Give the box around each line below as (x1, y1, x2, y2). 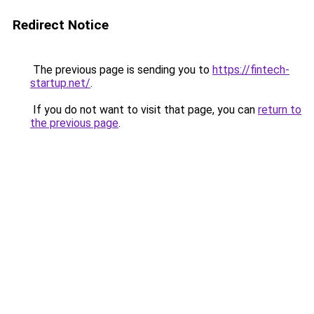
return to (258, 103, 301, 116)
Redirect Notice (13, 17, 109, 33)
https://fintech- (212, 63, 289, 76)
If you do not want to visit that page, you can (30, 103, 258, 116)
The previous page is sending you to (30, 63, 212, 76)
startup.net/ (30, 76, 90, 90)
